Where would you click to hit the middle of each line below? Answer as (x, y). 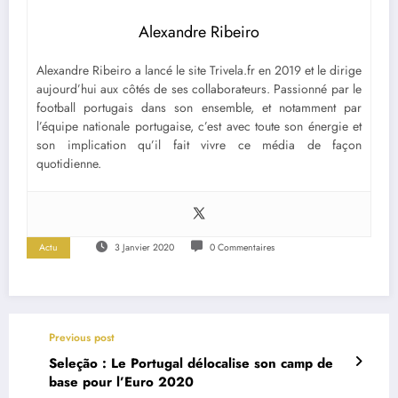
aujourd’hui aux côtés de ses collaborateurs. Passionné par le (199, 88)
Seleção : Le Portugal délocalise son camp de (191, 363)
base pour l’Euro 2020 (121, 382)
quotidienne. (69, 163)
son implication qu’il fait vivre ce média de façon (199, 144)
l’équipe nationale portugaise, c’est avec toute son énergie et (199, 126)
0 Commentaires (242, 247)
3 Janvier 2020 (144, 247)
